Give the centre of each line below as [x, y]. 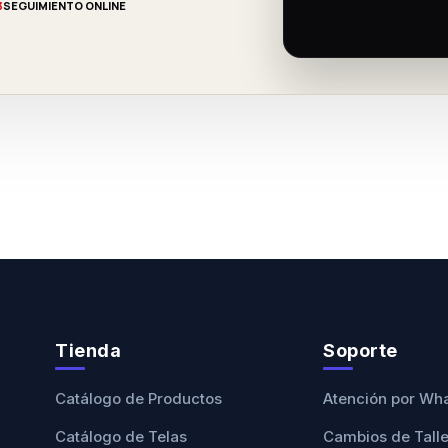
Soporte [360, 351]
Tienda [88, 351]
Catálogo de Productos [139, 399]
